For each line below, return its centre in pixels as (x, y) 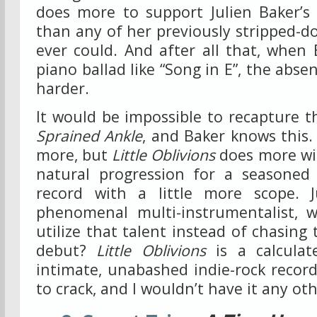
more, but (74, 155)
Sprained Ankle (90, 136)
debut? (67, 250)
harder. (63, 88)
